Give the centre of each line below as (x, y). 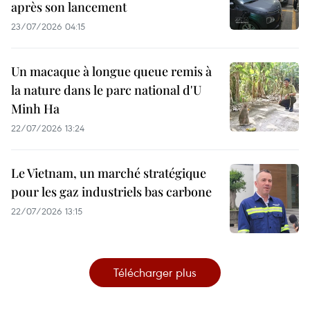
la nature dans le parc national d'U (106, 90)
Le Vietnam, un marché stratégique (109, 173)
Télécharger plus (155, 272)
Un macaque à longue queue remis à (111, 71)
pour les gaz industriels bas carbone (111, 191)
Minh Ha (35, 108)
